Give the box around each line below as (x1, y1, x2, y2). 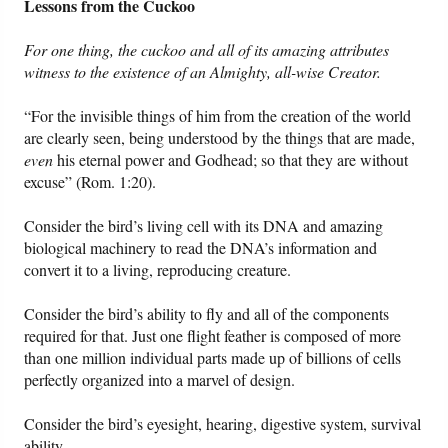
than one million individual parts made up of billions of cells (24, 347, 402, 369)
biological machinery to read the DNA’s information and (24, 237, 378, 259)
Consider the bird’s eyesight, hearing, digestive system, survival (24, 413, 422, 435)
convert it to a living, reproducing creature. (24, 259, 292, 281)
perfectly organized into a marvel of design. (24, 369, 296, 391)
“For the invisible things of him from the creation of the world (24, 105, 412, 127)
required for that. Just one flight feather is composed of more (24, 325, 402, 347)
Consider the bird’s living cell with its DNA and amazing (24, 215, 384, 237)
